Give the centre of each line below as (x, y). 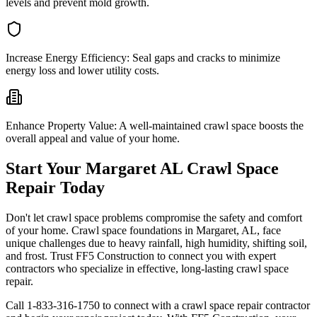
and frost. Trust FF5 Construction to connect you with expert (141, 256)
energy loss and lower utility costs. (82, 71)
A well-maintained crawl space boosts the (210, 126)
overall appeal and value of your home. (93, 139)
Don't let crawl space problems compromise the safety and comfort (154, 218)
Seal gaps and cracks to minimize (205, 58)
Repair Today (55, 188)
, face (269, 231)
